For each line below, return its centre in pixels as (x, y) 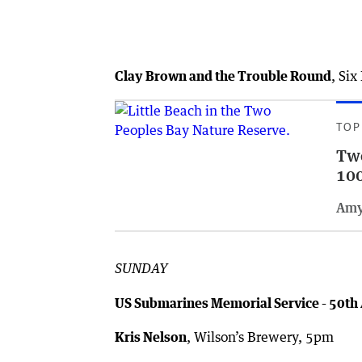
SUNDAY (141, 269)
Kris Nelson (151, 337)
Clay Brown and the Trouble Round (223, 76)
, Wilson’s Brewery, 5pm (260, 337)
